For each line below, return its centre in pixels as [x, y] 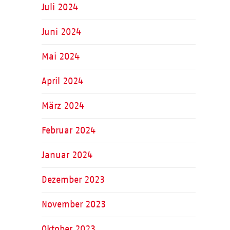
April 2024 [62, 81]
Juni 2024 [61, 32]
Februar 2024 [68, 130]
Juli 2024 [60, 7]
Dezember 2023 [73, 179]
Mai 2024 [60, 56]
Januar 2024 [67, 155]
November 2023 [73, 204]
